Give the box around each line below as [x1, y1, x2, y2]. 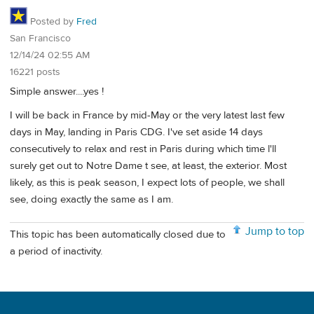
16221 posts [10, 65, 60, 78]
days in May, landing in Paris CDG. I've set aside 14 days [10, 125, 263, 139]
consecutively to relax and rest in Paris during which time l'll [10, 142, 276, 156]
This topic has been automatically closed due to [10, 227, 226, 241]
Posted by [27, 15, 76, 28]
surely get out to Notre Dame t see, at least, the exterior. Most [10, 158, 287, 172]
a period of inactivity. [10, 244, 102, 258]
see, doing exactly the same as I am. [10, 192, 173, 206]
